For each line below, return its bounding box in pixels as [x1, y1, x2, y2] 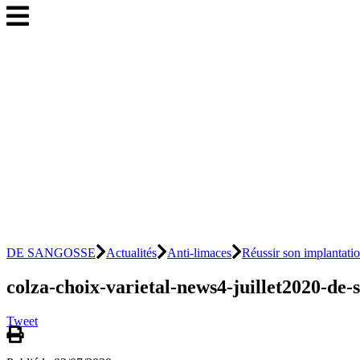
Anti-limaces [167, 246, 231, 260]
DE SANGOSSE [6, 246, 96, 260]
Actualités [106, 246, 157, 260]
